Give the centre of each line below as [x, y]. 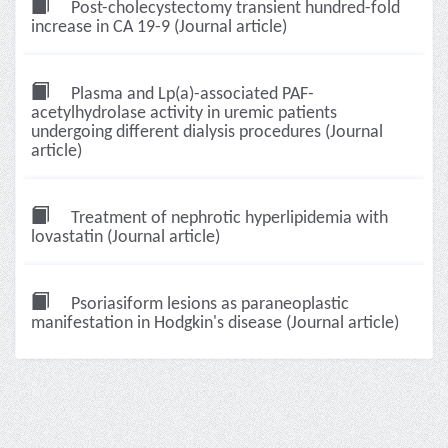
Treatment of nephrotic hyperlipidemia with [227, 218]
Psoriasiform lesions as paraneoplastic [208, 304]
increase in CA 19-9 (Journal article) [159, 27]
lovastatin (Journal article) [125, 237]
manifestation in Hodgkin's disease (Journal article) [215, 323]
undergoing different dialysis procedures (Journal [207, 132]
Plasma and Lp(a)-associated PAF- [190, 94]
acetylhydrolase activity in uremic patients [184, 113]
